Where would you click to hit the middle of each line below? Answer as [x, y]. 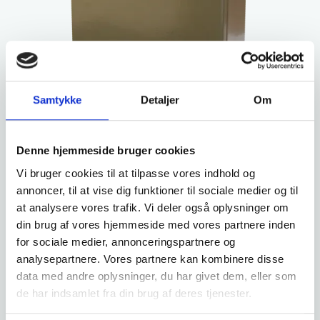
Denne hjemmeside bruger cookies [106, 151]
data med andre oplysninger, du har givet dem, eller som [157, 276]
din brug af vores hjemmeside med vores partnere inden [156, 224]
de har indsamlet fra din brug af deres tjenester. [134, 293]
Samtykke [57, 100]
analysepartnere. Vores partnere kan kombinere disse [150, 259]
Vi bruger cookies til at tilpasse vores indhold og [136, 173]
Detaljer [160, 100]
